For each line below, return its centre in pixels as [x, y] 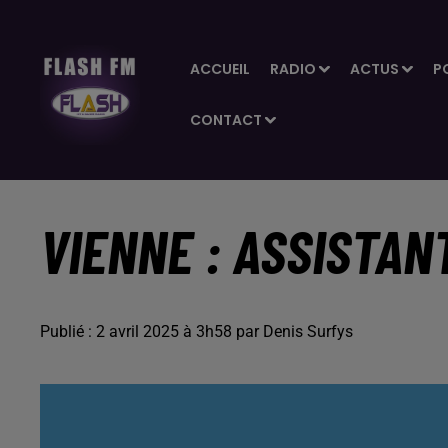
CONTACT [226, 120]
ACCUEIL [220, 69]
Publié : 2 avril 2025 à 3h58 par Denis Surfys [196, 331]
